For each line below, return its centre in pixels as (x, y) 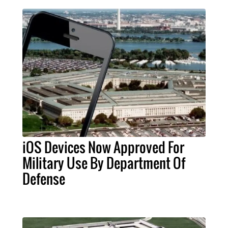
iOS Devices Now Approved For (103, 147)
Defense (44, 178)
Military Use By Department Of (104, 163)
